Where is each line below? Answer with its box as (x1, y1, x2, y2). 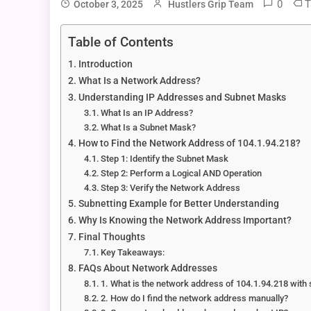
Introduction (78, 58, 133, 70)
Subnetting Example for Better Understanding (78, 197, 279, 210)
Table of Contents (68, 34, 174, 51)
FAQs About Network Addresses (78, 262, 217, 274)
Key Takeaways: (101, 246, 165, 258)
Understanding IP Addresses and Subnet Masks (78, 91, 286, 103)
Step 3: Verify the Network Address (101, 182, 241, 193)
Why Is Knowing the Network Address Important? (78, 214, 292, 226)
